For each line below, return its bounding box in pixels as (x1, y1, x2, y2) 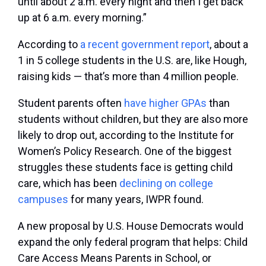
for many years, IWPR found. (68, 193, 204, 206)
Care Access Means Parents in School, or (18, 252, 211, 265)
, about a (210, 38, 248, 51)
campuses (18, 193, 68, 206)
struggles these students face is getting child (18, 161, 233, 174)
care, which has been (18, 177, 119, 190)
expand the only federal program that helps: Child (18, 236, 248, 249)
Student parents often (18, 97, 124, 110)
